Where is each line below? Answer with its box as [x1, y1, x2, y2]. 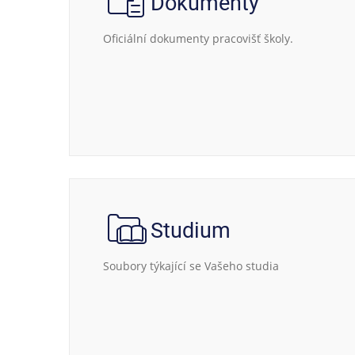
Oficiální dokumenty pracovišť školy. [103, 31, 293, 46]
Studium [151, 218, 231, 243]
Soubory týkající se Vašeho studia [103, 258, 279, 273]
